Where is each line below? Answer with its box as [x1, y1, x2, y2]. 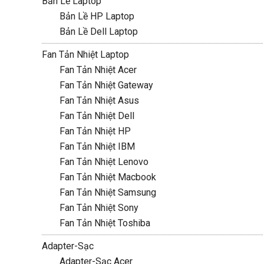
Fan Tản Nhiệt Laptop [41, 49, 129, 60]
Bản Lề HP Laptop [59, 11, 134, 22]
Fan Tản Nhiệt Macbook [59, 171, 156, 183]
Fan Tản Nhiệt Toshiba [59, 217, 150, 229]
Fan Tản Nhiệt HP [59, 126, 131, 137]
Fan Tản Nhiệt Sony [59, 202, 138, 213]
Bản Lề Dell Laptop [59, 26, 138, 37]
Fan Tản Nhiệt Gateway [59, 80, 153, 91]
